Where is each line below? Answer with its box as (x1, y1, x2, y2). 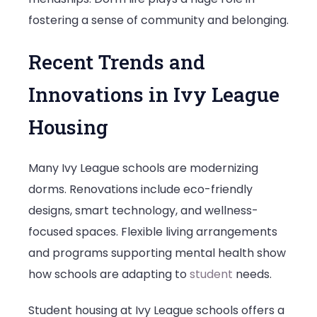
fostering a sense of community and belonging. (28, 11, 289, 28)
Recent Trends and (28, 49, 205, 76)
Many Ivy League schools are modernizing (28, 160, 258, 177)
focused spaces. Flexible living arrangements (28, 224, 277, 241)
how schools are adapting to (28, 266, 190, 283)
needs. (233, 266, 272, 283)
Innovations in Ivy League (28, 81, 279, 108)
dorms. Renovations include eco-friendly (28, 181, 253, 198)
